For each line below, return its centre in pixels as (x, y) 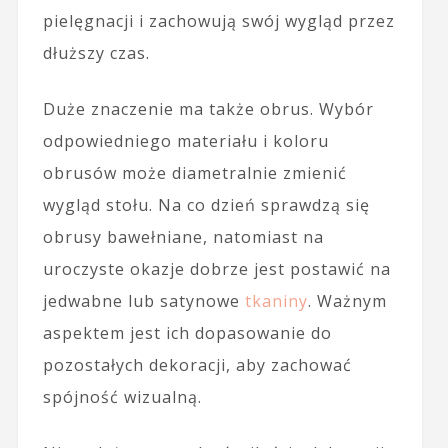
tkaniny (276, 301)
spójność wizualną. (122, 397)
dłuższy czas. (96, 53)
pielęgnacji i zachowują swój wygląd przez (218, 21)
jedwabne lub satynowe (143, 301)
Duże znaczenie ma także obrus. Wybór (208, 109)
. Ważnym (347, 301)
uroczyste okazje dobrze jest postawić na (216, 269)
